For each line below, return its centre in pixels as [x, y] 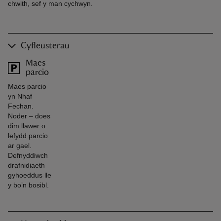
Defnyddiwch [28, 155]
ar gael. [20, 145]
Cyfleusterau [45, 46]
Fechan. [21, 106]
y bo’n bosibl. [28, 185]
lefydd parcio [28, 135]
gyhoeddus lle [30, 175]
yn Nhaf [20, 96]
